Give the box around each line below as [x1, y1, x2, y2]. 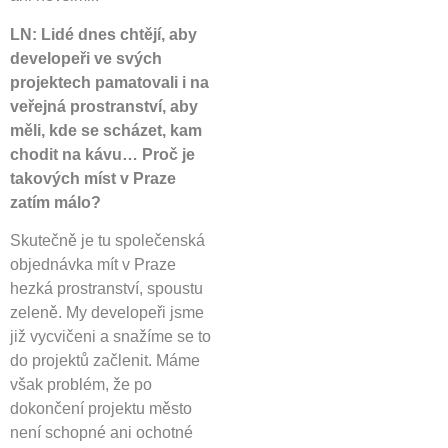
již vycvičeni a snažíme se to [10, 328, 211, 346]
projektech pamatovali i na [10, 73, 209, 91]
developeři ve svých [10, 49, 162, 67]
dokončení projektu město [10, 400, 192, 418]
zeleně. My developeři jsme [10, 304, 204, 322]
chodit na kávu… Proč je [10, 145, 195, 163]
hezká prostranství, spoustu [10, 280, 203, 298]
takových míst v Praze [10, 169, 176, 187]
